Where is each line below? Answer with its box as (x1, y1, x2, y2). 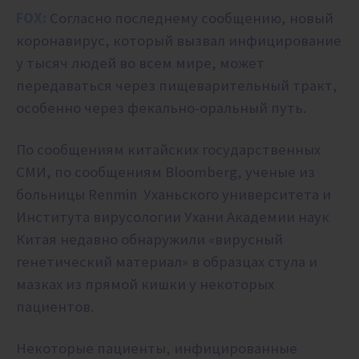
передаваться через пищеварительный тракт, (16, 76, 337, 95)
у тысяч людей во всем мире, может (16, 54, 264, 73)
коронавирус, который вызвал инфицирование (16, 31, 341, 50)
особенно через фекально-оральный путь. (16, 99, 306, 118)
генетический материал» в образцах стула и (16, 252, 317, 272)
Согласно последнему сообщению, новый (46, 9, 333, 28)
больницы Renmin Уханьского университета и (16, 185, 331, 204)
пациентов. (16, 297, 94, 317)
